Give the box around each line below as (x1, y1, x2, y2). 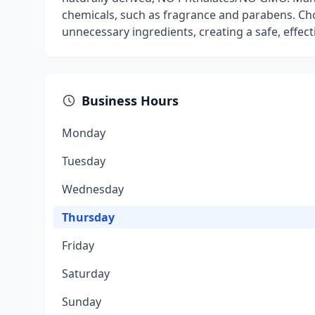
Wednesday (62, 181, 124, 197)
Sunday (62, 294, 101, 309)
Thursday (62, 210, 115, 225)
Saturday (62, 266, 110, 281)
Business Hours (82, 92, 179, 109)
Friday (62, 238, 94, 253)
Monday (62, 125, 105, 141)
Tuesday (62, 153, 105, 169)
